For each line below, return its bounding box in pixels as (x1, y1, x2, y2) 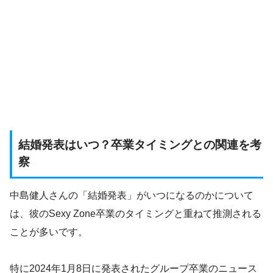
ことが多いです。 (10, 227, 88, 238)
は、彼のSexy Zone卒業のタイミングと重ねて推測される (10, 208, 261, 219)
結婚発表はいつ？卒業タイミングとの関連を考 (18, 138, 261, 151)
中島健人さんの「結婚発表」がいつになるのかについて (10, 190, 253, 201)
